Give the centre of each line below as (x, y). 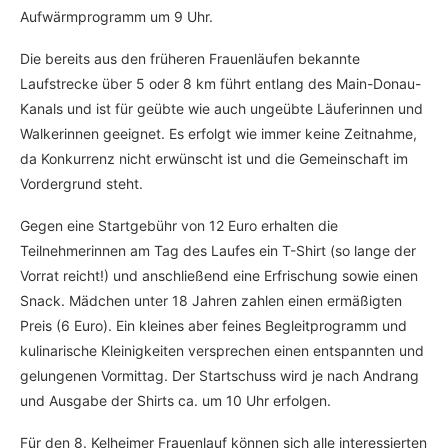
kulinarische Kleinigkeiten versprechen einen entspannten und (222, 351)
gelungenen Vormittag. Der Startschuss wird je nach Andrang (219, 376)
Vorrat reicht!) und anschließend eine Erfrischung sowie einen (219, 276)
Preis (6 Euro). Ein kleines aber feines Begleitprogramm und (213, 326)
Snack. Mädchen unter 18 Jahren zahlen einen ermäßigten (211, 301)
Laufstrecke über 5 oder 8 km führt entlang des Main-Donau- (220, 84)
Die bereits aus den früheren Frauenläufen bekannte (190, 59)
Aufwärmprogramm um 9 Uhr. (116, 17)
